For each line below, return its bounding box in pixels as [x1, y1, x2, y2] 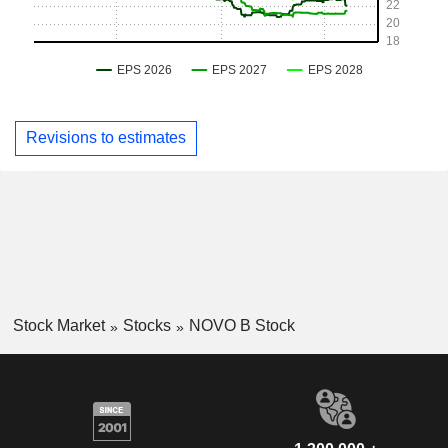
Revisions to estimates [26, 129, 186, 147]
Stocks [122, 316, 171, 334]
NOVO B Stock [188, 316, 295, 334]
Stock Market [12, 316, 105, 334]
